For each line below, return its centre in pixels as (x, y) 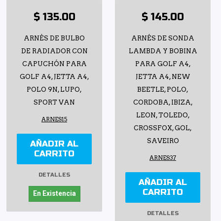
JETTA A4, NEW (163, 77)
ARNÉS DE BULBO (54, 38)
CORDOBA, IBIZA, (163, 103)
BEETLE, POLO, (163, 90)
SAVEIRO (163, 141)
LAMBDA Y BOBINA (163, 51)
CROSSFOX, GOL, (163, 128)
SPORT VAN (54, 103)
